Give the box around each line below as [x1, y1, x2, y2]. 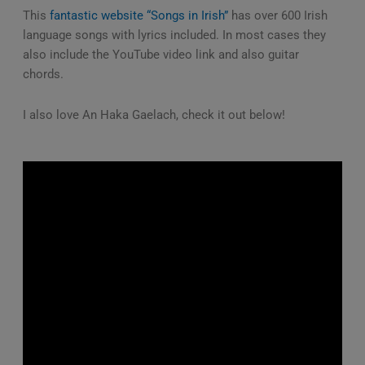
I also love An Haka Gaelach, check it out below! [22, 107, 285, 122]
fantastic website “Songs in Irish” [49, 8, 228, 24]
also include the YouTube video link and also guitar [22, 47, 299, 63]
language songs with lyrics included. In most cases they [22, 28, 326, 43]
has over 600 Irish [227, 8, 328, 24]
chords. [22, 67, 64, 82]
